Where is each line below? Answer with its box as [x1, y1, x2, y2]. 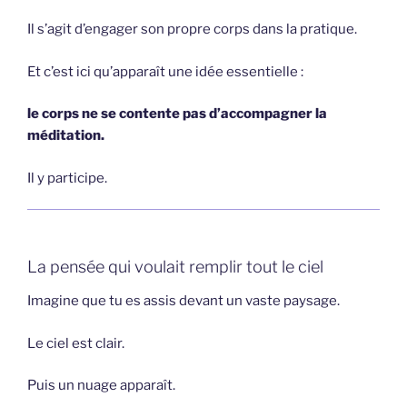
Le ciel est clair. [27, 334, 124, 352]
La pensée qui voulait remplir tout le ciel [27, 256, 323, 276]
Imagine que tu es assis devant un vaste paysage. [27, 293, 340, 310]
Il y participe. [27, 169, 107, 186]
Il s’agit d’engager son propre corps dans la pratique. [27, 21, 357, 38]
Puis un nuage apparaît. [27, 377, 175, 394]
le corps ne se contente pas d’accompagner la [27, 105, 327, 123]
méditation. [27, 127, 104, 144]
